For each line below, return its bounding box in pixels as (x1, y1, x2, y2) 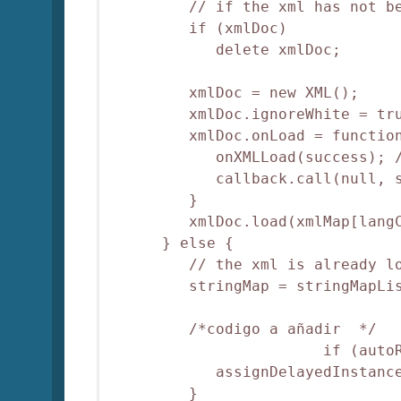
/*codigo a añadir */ (108, 320, 377, 338)
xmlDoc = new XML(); (108, 84, 359, 102)
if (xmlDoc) (108, 20, 287, 38)
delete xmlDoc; (108, 41, 341, 59)
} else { (108, 235, 234, 252)
